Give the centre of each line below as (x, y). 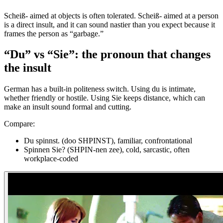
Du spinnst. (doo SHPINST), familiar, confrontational (108, 141)
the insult (28, 68)
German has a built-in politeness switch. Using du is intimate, (100, 89)
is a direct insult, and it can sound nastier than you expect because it (110, 24)
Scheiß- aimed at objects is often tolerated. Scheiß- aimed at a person (111, 15)
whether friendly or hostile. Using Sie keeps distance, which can (105, 98)
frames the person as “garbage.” (54, 33)
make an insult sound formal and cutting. (68, 107)
